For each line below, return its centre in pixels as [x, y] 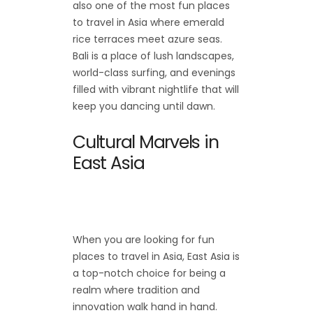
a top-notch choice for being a [149, 274]
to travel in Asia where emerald [148, 23]
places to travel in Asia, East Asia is [156, 257]
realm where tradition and [136, 290]
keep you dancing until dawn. [144, 107]
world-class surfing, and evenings [154, 73]
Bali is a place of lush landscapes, [153, 56]
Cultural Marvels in [146, 143]
